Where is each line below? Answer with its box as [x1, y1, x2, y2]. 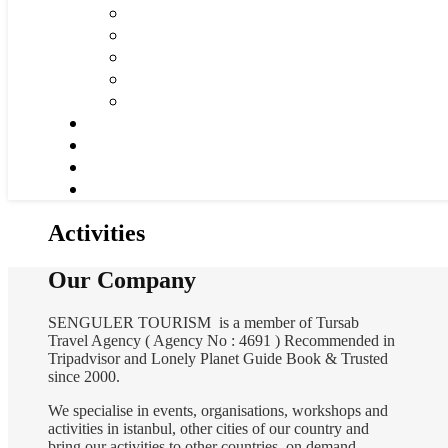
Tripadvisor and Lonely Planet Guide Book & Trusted [48, 349, 388, 367]
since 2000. [48, 367, 120, 385]
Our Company [48, 266, 196, 293]
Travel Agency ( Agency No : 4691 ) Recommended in [48, 331, 395, 349]
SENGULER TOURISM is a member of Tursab [48, 313, 359, 331]
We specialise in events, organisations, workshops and [48, 401, 388, 419]
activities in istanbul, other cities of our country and [48, 419, 369, 437]
